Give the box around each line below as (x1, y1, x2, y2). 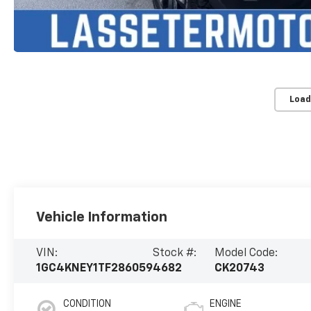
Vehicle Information (36, 210, 168, 225)
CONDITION (63, 299, 112, 310)
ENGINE (210, 299, 242, 310)
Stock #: (153, 248, 197, 260)
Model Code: (214, 248, 278, 260)
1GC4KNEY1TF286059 (36, 263, 153, 275)
